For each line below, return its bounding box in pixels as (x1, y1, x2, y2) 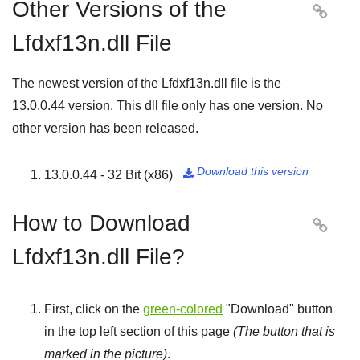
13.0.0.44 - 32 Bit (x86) (44, 168, 173, 182)
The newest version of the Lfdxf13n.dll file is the (12, 76, 281, 90)
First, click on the (44, 302, 143, 316)
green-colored (143, 302, 223, 316)
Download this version (197, 165, 309, 178)
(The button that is (233, 325, 335, 338)
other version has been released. (12, 121, 198, 135)
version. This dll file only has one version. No (65, 99, 323, 112)
